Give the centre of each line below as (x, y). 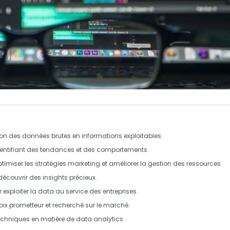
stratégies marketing (68, 163)
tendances (57, 149)
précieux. (82, 177)
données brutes (46, 136)
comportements (122, 149)
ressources (204, 163)
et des (85, 149)
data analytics (100, 219)
